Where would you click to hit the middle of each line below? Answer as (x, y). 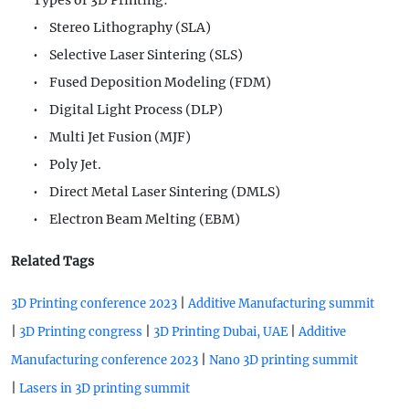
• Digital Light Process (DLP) (128, 110)
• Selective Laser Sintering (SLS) (138, 55)
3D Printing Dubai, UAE (220, 332)
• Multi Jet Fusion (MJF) (112, 137)
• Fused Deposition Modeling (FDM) (152, 82)
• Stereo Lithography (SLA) (122, 27)
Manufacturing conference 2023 (105, 360)
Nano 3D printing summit (283, 360)
